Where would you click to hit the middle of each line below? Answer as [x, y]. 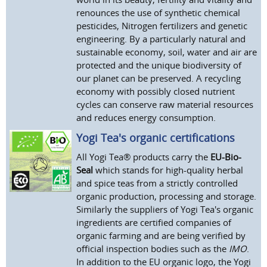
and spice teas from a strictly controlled [157, 183]
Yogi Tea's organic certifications [156, 138]
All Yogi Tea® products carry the [144, 157]
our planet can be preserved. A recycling [159, 78]
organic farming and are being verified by [161, 236]
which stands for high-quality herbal [168, 170]
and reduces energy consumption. [146, 118]
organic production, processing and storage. [167, 196]
